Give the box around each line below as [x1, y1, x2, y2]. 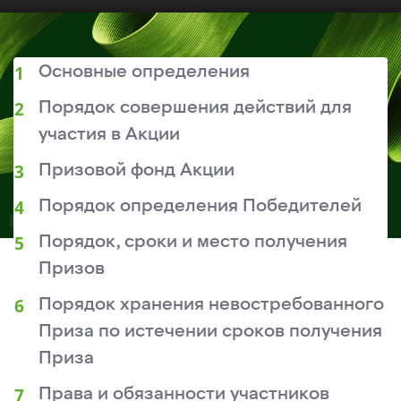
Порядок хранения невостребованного [38, 294, 384, 314]
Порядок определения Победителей [38, 195, 362, 216]
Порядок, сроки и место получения [38, 231, 347, 252]
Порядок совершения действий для [38, 97, 352, 117]
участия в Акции [38, 124, 180, 144]
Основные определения [38, 61, 250, 81]
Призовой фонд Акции [38, 159, 235, 180]
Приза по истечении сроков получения [38, 320, 382, 341]
